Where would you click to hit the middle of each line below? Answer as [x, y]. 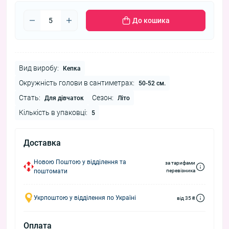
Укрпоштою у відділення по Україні [85, 198]
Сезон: [103, 98]
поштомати [51, 171]
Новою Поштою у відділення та [80, 162]
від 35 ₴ [186, 198]
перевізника [181, 171]
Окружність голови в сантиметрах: [77, 83]
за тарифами [180, 163]
